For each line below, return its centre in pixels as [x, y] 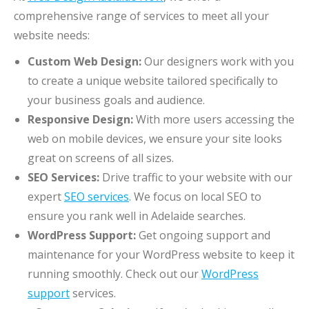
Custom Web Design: [84, 61]
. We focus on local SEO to [195, 196]
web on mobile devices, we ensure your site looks [155, 138]
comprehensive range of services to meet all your [141, 16]
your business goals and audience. [116, 100]
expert [46, 196]
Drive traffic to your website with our [196, 177]
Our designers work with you [218, 61]
